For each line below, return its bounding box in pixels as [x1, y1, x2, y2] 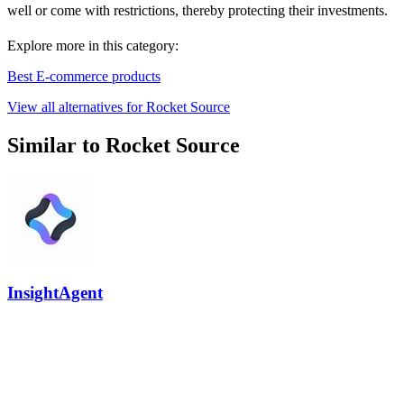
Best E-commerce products [7, 69, 161, 85]
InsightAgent [7, 282, 103, 302]
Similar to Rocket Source [7, 133, 240, 158]
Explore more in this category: [7, 38, 179, 54]
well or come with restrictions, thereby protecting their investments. [7, 3, 388, 19]
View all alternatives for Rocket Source [7, 99, 230, 115]
